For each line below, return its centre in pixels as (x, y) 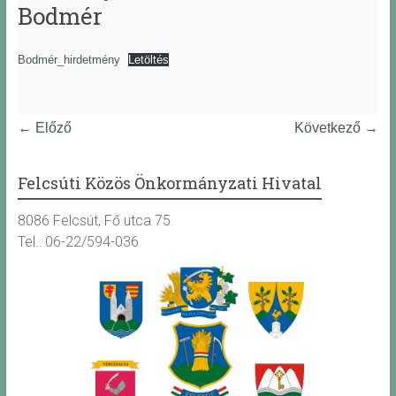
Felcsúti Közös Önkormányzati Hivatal (169, 183)
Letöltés (149, 60)
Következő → (337, 128)
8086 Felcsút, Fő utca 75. (95, 221)
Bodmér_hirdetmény (69, 60)
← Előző (44, 128)
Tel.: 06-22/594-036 (78, 242)
